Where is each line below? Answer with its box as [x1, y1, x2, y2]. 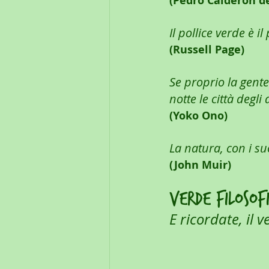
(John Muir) [169, 157, 231, 173]
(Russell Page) [169, 42, 244, 58]
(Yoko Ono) [169, 108, 228, 124]
